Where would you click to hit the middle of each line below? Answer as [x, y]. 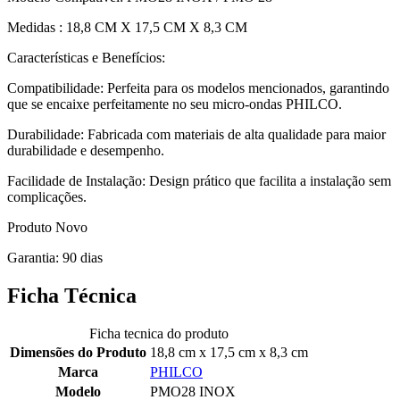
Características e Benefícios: [86, 58]
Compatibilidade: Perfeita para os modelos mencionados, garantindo [198, 88]
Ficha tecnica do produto [159, 334]
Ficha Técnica [72, 296]
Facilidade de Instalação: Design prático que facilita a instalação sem [199, 181]
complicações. [47, 197]
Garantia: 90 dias [55, 258]
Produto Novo [47, 228]
